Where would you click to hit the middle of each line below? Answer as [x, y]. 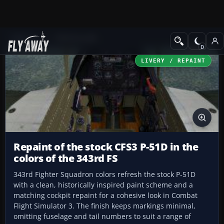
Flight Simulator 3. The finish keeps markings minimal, [104, 206]
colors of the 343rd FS [66, 158]
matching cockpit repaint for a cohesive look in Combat [105, 195]
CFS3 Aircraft [75, 38]
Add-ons [25, 38]
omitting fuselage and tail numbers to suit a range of [102, 216]
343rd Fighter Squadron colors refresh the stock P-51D [104, 174]
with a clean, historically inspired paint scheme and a [103, 185]
